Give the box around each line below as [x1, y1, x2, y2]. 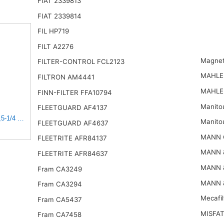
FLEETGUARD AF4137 [37, 103, 107, 112]
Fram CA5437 [37, 195, 82, 203]
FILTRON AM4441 [37, 73, 94, 81]
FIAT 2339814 [37, 11, 81, 20]
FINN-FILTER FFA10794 [37, 88, 112, 96]
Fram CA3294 [37, 180, 82, 188]
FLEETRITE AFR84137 [37, 134, 107, 142]
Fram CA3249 [37, 164, 82, 173]
